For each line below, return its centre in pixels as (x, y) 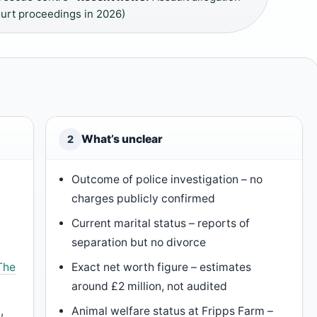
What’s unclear (122, 139)
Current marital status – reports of (161, 224)
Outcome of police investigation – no (167, 180)
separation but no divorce (139, 243)
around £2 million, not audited (150, 287)
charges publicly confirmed (144, 199)
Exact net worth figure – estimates (162, 267)
